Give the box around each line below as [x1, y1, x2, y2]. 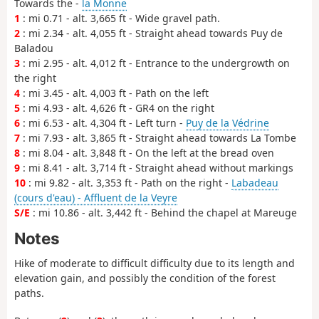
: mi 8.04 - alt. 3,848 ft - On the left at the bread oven [20, 146, 274, 160]
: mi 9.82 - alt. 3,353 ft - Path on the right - [26, 176, 231, 190]
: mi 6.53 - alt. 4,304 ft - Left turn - [20, 116, 186, 130]
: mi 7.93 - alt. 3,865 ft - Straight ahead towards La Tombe [20, 131, 296, 145]
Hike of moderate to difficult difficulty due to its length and [14, 256, 295, 271]
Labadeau [231, 176, 278, 190]
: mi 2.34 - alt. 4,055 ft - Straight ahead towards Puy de [20, 26, 283, 41]
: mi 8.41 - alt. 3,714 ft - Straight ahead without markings [20, 161, 293, 175]
